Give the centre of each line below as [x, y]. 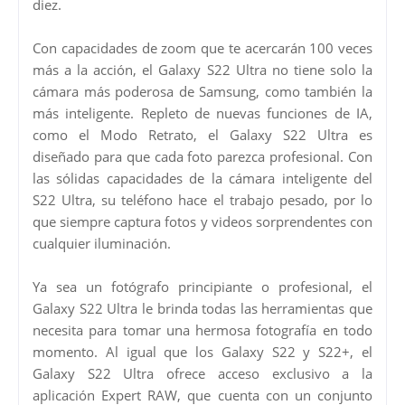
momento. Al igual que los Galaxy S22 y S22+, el [202, 351]
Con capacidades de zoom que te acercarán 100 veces [202, 47]
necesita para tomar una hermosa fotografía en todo [202, 330]
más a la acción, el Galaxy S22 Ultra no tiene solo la [202, 69]
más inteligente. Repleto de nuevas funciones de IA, [202, 113]
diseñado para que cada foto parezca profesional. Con [202, 156]
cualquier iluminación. [102, 243]
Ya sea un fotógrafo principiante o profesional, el [202, 286]
